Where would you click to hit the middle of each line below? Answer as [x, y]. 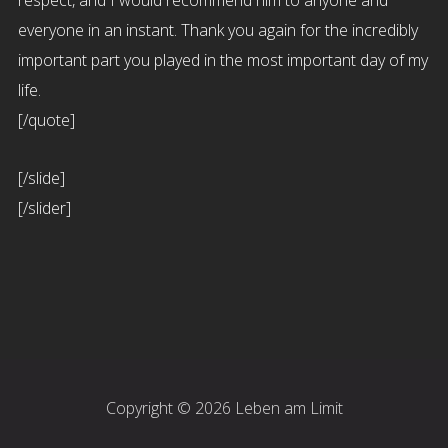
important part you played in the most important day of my [222, 60]
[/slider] [44, 208]
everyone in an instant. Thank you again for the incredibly [217, 30]
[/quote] [46, 120]
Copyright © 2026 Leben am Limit [224, 408]
